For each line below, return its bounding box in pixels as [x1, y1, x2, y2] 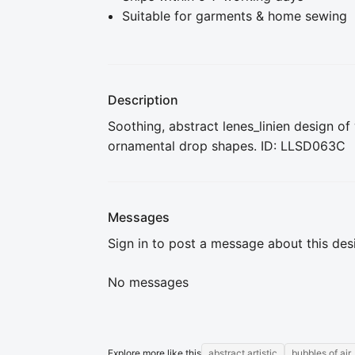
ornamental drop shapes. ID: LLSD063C [108, 138, 345, 154]
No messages [108, 274, 189, 290]
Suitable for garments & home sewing [122, 8, 347, 24]
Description [108, 92, 178, 108]
